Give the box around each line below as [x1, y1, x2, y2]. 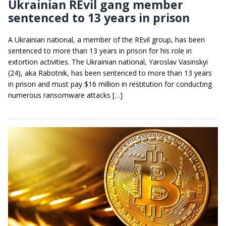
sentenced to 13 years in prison [8, 10, 190, 26]
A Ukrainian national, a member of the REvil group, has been [8, 35, 205, 45]
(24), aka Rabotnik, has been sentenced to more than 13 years [8, 68, 212, 78]
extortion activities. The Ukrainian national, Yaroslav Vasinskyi [8, 57, 208, 67]
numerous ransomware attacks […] [8, 90, 123, 100]
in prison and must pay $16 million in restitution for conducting [8, 79, 212, 89]
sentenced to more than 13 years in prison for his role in [8, 46, 192, 56]
